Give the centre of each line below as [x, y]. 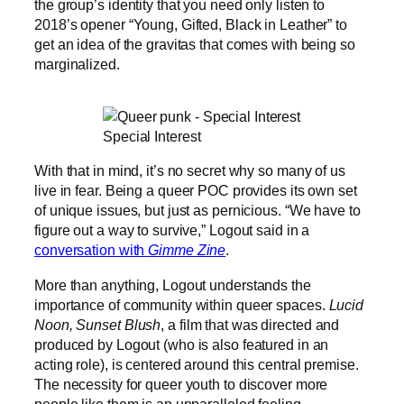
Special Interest [152, 137]
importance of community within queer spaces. [182, 304]
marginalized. [77, 64]
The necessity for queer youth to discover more [181, 384]
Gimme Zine [187, 250]
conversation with [92, 250]
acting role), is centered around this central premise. [197, 364]
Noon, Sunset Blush [98, 324]
